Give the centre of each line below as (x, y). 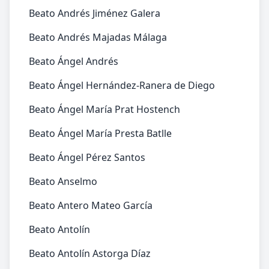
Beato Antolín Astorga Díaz (90, 253)
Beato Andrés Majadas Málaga (98, 37)
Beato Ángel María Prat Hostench (104, 109)
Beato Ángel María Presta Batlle (100, 133)
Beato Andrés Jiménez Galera (95, 13)
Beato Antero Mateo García (91, 205)
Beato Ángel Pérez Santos (87, 157)
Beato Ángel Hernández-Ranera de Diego (122, 85)
